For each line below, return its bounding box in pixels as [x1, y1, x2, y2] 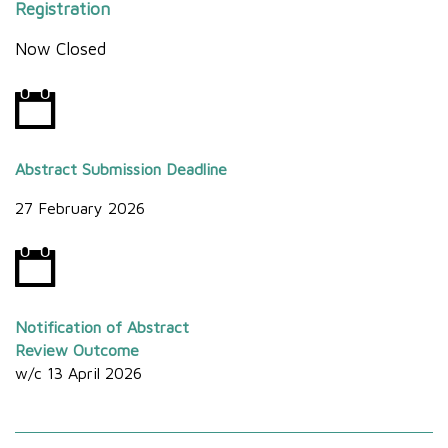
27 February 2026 [15, 198, 145, 217]
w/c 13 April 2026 [15, 363, 142, 382]
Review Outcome [15, 340, 139, 359]
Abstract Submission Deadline [15, 159, 227, 178]
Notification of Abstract [15, 317, 189, 336]
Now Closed [15, 38, 106, 59]
